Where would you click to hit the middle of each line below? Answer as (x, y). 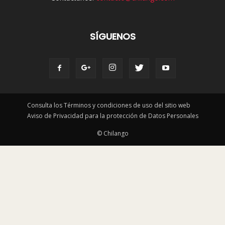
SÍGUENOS (113, 37)
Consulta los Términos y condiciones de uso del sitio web (108, 105)
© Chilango (113, 134)
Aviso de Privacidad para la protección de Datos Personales (113, 116)
